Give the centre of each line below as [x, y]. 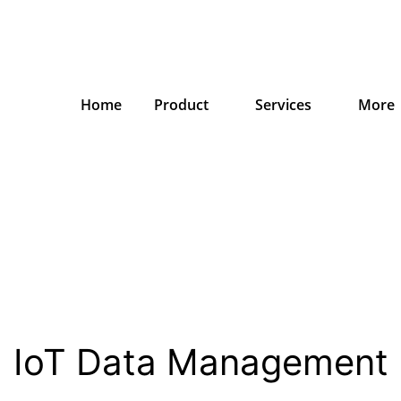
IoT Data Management [200, 363]
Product [181, 104]
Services [283, 104]
